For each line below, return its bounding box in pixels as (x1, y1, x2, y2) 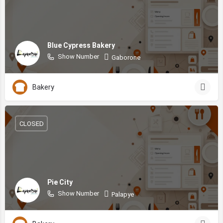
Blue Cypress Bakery (47, 41, 115, 49)
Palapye (111, 190, 134, 198)
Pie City (47, 178, 73, 186)
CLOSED (19, 119, 44, 127)
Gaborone (111, 53, 140, 61)
